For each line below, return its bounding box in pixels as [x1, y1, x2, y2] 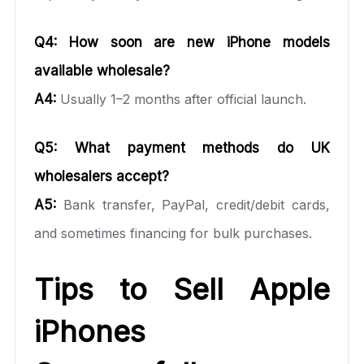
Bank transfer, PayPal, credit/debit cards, [56, 196, 330, 213]
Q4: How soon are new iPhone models [34, 33, 330, 50]
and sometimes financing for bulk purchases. [34, 224, 312, 241]
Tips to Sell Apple [34, 271, 330, 307]
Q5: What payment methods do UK [34, 139, 330, 156]
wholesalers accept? [34, 167, 169, 184]
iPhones [34, 313, 145, 349]
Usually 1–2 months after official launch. [56, 90, 306, 107]
